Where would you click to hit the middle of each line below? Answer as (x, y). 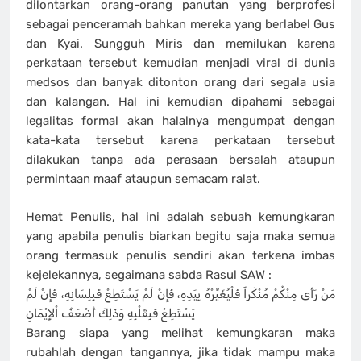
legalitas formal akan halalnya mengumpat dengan (180, 121)
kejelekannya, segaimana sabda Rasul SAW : (149, 274)
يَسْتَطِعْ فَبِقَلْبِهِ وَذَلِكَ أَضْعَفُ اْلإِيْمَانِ (110, 313)
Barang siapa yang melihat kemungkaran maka (180, 332)
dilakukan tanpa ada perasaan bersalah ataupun (180, 160)
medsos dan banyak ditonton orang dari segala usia (180, 83)
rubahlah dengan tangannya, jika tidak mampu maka (180, 352)
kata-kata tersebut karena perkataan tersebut (180, 141)
